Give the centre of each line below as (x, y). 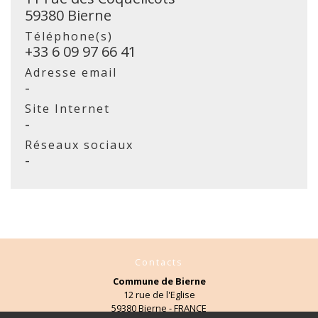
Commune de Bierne (159, 281)
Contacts (159, 262)
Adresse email (71, 72)
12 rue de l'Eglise (159, 294)
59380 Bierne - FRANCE (159, 308)
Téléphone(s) (69, 36)
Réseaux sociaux (79, 144)
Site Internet (67, 108)
